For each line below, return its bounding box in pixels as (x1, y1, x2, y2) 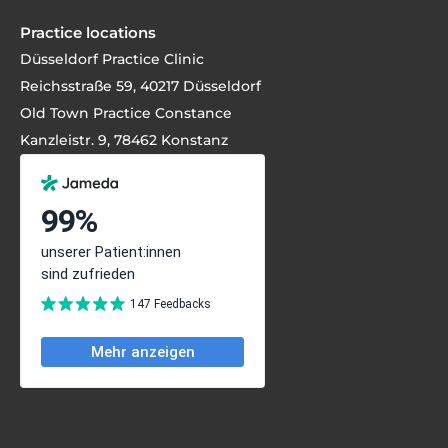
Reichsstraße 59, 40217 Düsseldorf (20, 77, 261, 95)
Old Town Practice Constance (20, 104, 232, 122)
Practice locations (20, 23, 156, 42)
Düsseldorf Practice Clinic (20, 50, 204, 68)
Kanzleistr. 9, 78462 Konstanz (20, 131, 228, 149)
